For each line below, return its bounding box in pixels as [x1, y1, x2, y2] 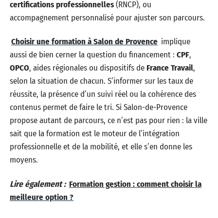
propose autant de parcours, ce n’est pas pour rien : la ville [10, 115, 207, 126]
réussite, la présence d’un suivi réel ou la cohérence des [10, 89, 196, 99]
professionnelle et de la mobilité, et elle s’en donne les [10, 142, 192, 152]
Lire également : [10, 179, 66, 189]
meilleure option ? [10, 192, 73, 202]
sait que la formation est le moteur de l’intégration [10, 128, 180, 139]
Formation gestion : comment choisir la [69, 179, 201, 189]
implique [159, 36, 190, 47]
